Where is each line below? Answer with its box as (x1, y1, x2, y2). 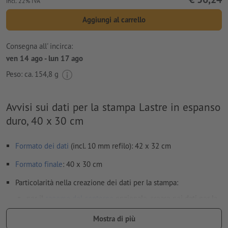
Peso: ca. (6, 69, 35, 79)
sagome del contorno (45, 193, 113, 203)
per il (26, 193, 45, 203)
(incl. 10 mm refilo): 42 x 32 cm (69, 140, 171, 151)
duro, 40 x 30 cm (6, 113, 83, 128)
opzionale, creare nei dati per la (113, 193, 217, 203)
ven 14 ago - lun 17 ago (6, 53, 83, 64)
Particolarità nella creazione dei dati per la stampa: (15, 177, 178, 187)
